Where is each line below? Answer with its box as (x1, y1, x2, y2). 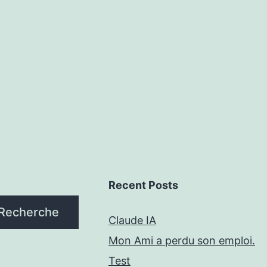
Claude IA (108, 214, 156, 227)
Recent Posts (108, 179, 178, 192)
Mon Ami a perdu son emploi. (108, 234, 255, 247)
